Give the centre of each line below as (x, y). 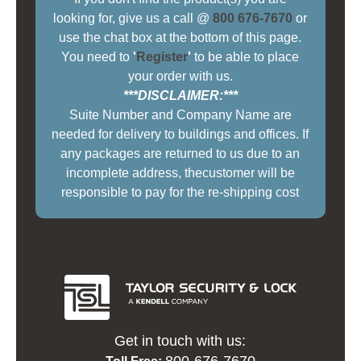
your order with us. (180, 77)
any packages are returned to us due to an (180, 154)
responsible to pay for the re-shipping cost (180, 193)
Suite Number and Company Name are (180, 115)
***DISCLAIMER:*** (180, 96)
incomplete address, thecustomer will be (180, 173)
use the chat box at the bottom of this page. (180, 38)
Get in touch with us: (180, 340)
